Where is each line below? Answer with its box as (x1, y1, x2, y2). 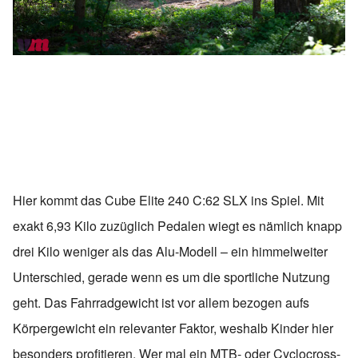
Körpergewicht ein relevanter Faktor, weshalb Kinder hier (13, 318, 333, 337)
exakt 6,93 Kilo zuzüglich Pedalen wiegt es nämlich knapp (13, 216, 342, 235)
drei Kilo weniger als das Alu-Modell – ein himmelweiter (13, 241, 328, 261)
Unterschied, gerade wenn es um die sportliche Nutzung (13, 267, 330, 286)
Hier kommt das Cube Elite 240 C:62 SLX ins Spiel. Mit (13, 190, 324, 209)
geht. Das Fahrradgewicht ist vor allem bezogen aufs (13, 292, 309, 312)
